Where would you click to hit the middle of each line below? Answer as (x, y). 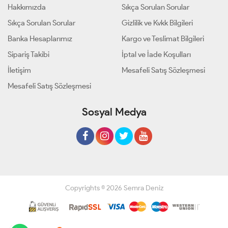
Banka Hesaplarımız (40, 38)
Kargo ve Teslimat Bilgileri (163, 38)
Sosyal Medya (114, 111)
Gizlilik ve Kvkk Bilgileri (157, 23)
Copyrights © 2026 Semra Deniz (114, 188)
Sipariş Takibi (28, 54)
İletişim (19, 70)
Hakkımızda (27, 7)
